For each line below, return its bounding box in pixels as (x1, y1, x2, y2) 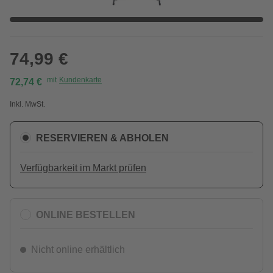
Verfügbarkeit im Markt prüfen (20, 163, 146, 173)
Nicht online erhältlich (31, 244, 125, 255)
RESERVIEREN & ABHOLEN (36, 132, 169, 143)
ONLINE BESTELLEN (36, 209, 135, 220)
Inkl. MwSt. (10, 100, 45, 108)
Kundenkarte (59, 76, 102, 84)
